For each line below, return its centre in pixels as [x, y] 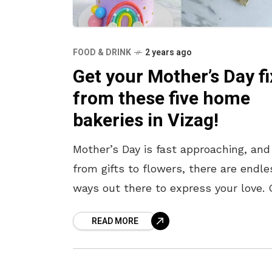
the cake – [101, 226]
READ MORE [115, 221]
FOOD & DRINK [102, 52]
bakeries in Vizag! [146, 121]
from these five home [161, 99]
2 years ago [168, 52]
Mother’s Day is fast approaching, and [172, 149]
